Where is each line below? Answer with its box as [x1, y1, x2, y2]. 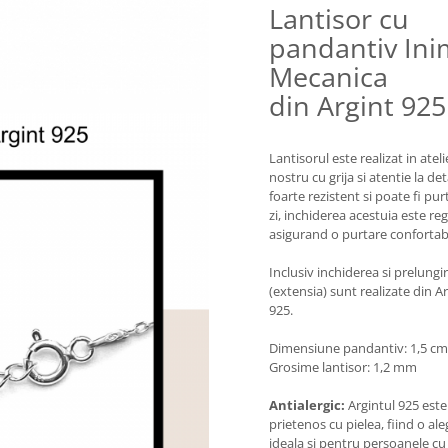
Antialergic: [269, 396, 345, 414]
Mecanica [269, 58, 388, 95]
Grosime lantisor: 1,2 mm [269, 358, 417, 376]
